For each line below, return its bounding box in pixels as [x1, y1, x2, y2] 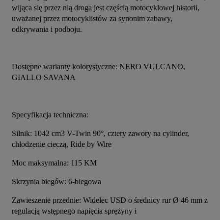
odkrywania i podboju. [12, 25, 82, 34]
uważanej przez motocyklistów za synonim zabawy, [12, 14, 172, 23]
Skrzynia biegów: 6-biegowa [12, 177, 101, 186]
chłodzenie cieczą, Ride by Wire [12, 140, 111, 149]
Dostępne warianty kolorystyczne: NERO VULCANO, [12, 62, 185, 71]
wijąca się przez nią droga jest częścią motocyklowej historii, [12, 3, 199, 12]
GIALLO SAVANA [12, 73, 76, 82]
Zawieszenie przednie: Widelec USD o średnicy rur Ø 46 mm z [12, 196, 208, 205]
